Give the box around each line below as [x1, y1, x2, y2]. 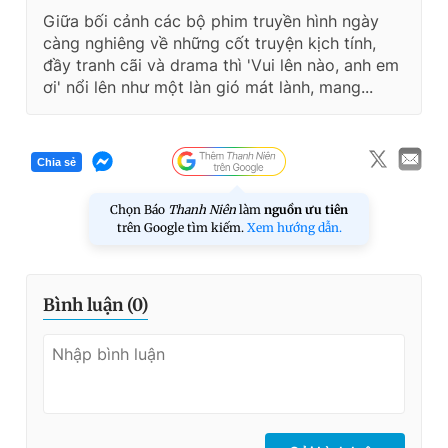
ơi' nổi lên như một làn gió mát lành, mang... [43, 77, 373, 98]
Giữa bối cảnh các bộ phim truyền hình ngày [43, 11, 379, 32]
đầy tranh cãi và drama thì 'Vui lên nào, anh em [43, 55, 399, 76]
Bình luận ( [43, 294, 132, 317]
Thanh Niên [168, 202, 236, 218]
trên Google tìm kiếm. [116, 220, 247, 236]
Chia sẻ [37, 155, 76, 168]
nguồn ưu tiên [264, 202, 348, 218]
